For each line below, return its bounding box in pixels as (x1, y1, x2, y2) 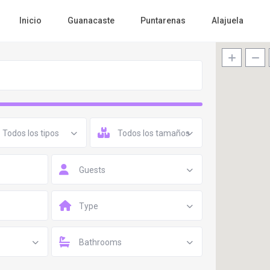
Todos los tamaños (118, 128, 190, 138)
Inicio (19, 16, 42, 25)
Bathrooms (79, 237, 122, 247)
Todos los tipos (2, 128, 59, 138)
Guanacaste (67, 16, 115, 25)
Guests (79, 165, 106, 175)
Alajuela (212, 16, 244, 25)
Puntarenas (140, 16, 186, 25)
